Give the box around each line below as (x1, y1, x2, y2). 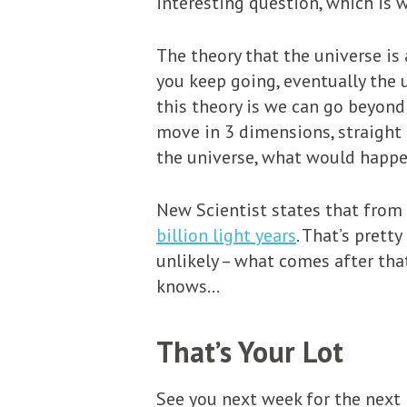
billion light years (156, 223, 296, 248)
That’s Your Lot (156, 333, 343, 372)
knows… (156, 274, 220, 299)
